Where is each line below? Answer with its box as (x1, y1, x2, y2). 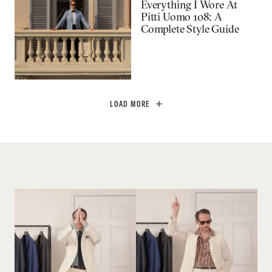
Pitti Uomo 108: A (141, 9, 222, 24)
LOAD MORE (110, 98, 150, 109)
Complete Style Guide (141, 21, 239, 36)
